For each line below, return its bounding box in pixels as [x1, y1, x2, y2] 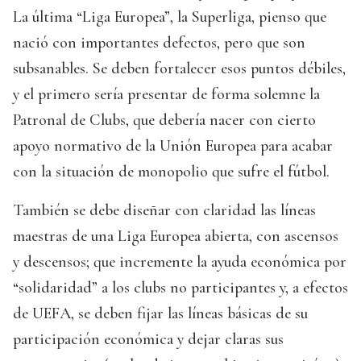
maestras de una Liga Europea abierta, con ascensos [13, 226, 338, 246]
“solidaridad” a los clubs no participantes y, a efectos [13, 277, 348, 297]
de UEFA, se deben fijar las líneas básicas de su [13, 303, 308, 323]
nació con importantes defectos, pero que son [13, 32, 305, 52]
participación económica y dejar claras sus [13, 329, 284, 349]
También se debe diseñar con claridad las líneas [13, 200, 316, 220]
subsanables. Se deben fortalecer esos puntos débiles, [13, 58, 346, 78]
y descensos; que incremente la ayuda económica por [13, 251, 346, 272]
